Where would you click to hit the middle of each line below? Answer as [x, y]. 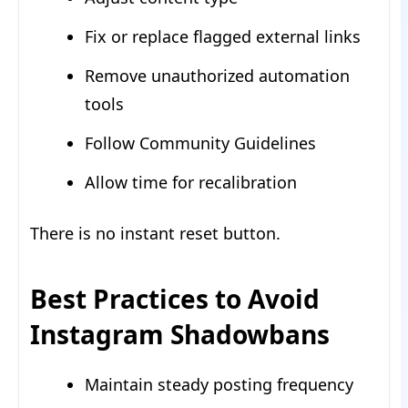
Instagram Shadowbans [180, 335]
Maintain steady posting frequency [219, 385]
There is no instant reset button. [155, 234]
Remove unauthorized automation [217, 76]
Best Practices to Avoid [175, 299]
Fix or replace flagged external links [223, 37]
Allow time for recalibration [191, 183]
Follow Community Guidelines [200, 143]
